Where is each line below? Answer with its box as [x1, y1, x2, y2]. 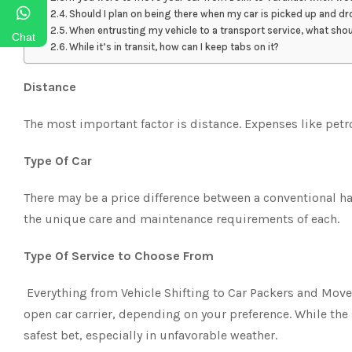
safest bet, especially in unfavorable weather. [24, 328, 277, 343]
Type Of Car [24, 153, 92, 168]
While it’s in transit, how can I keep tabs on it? [69, 41, 280, 53]
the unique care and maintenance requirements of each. [24, 211, 339, 226]
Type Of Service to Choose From [24, 248, 214, 263]
